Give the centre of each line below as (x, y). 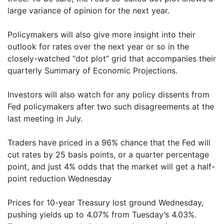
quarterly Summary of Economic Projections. (92, 70)
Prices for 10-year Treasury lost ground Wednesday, (105, 202)
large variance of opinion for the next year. (88, 10)
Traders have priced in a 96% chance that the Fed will (109, 142)
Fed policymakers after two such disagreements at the (111, 106)
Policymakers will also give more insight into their (101, 34)
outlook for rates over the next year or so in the (98, 46)
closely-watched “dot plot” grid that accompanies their (112, 58)
